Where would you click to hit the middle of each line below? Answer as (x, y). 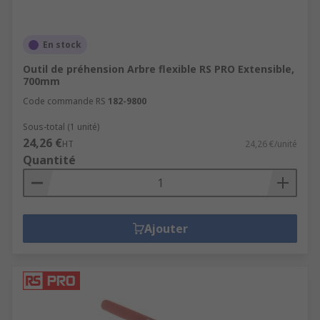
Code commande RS (64, 101)
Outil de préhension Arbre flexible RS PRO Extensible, (159, 69)
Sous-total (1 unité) (61, 127)
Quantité (49, 160)
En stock (62, 45)
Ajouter (166, 229)
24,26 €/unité (271, 144)
